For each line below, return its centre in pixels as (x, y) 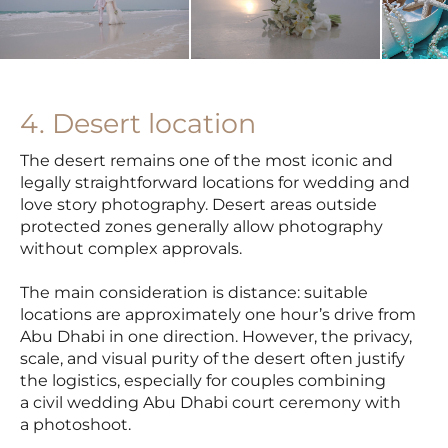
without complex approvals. (131, 249)
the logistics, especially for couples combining (203, 381)
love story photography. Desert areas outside (198, 205)
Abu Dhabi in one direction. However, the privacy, (216, 337)
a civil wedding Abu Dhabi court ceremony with (210, 403)
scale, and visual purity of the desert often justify (212, 359)
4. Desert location (138, 123)
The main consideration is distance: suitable (194, 293)
